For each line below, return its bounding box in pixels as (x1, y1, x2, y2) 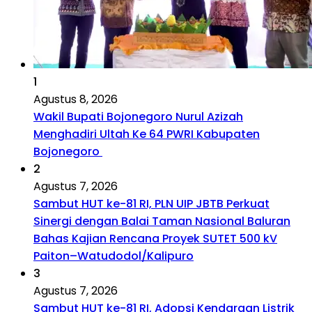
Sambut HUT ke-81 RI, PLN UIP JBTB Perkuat (33, 196, 270, 212)
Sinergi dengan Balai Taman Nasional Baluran (33, 213, 290, 230)
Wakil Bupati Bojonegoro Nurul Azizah (33, 109, 243, 125)
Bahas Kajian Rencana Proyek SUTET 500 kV (33, 231, 277, 247)
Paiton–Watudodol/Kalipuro (33, 248, 194, 265)
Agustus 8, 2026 (33, 91, 118, 108)
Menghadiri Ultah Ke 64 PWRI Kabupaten (33, 126, 260, 143)
